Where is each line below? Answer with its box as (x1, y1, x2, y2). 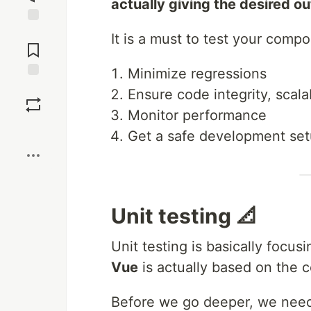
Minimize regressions (128, 65, 267, 82)
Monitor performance (128, 107, 267, 124)
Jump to (15, 26, 52, 39)
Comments (9, 38, 58, 51)
